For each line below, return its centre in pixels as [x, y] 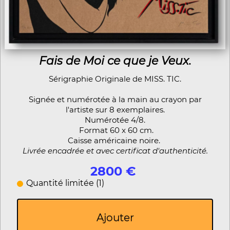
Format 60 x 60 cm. [115, 130]
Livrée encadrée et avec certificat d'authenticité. [115, 151]
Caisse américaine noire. [115, 141]
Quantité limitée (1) [65, 183]
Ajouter [115, 218]
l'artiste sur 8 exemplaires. [115, 110]
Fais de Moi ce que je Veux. [115, 61]
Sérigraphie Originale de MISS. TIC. [115, 79]
